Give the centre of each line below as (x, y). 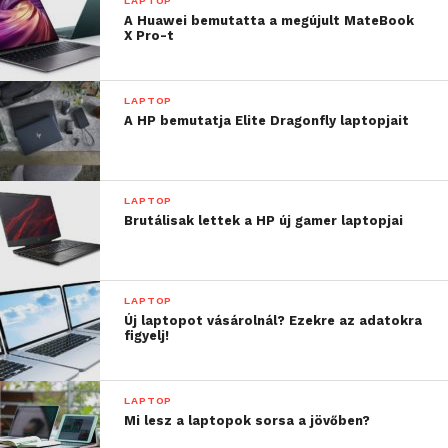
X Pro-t (149, 36)
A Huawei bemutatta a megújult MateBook (269, 21)
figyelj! (147, 336)
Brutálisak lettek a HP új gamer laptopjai (264, 221)
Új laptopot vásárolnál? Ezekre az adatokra (273, 321)
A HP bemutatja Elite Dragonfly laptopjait (267, 121)
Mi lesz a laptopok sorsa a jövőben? (247, 421)
